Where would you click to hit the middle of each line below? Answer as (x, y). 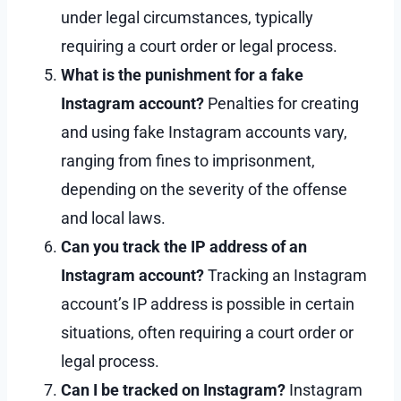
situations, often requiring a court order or (207, 332)
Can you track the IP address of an (184, 246)
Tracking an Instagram (286, 275)
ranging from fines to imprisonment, (188, 160)
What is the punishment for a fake (182, 74)
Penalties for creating (282, 103)
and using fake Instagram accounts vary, (204, 132)
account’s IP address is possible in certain (208, 303)
